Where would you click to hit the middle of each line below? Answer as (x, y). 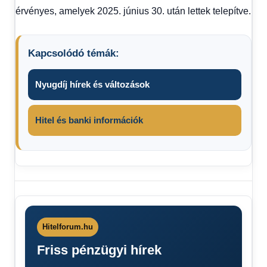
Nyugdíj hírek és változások (92, 84)
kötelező (34, 240)
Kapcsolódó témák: (74, 53)
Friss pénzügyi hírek (99, 250)
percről (27, 213)
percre (26, 226)
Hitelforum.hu (68, 226)
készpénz (32, 253)
